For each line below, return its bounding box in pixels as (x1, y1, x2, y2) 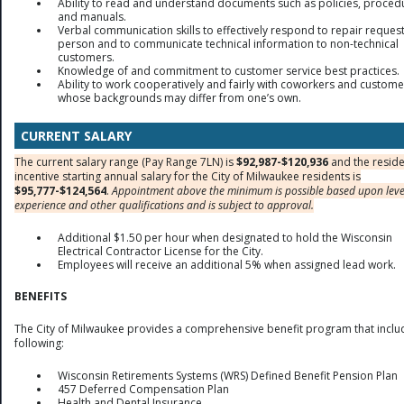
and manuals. (58, 8, 126, 24)
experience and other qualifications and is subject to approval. (14, 197, 314, 213)
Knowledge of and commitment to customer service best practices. (58, 62, 399, 78)
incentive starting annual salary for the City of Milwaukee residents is (14, 168, 361, 184)
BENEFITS (14, 288, 67, 304)
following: (14, 335, 64, 351)
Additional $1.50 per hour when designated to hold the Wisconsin (58, 229, 392, 245)
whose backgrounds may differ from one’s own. (58, 89, 301, 106)
